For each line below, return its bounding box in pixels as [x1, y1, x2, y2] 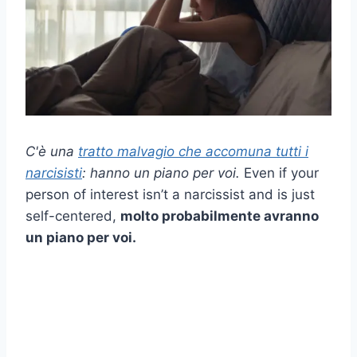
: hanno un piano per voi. [82, 164, 240, 181]
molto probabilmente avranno [120, 207, 319, 224]
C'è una [25, 143, 78, 159]
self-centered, [25, 207, 120, 224]
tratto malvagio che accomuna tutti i [78, 143, 308, 159]
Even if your [240, 164, 319, 181]
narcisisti [25, 164, 82, 181]
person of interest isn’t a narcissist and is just [25, 186, 315, 202]
